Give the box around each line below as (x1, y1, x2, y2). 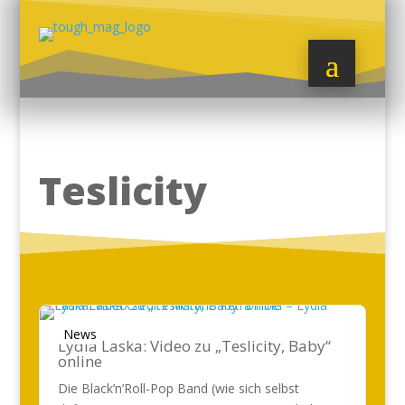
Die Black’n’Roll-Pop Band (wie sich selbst (57, 380, 299, 397)
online (57, 351, 102, 372)
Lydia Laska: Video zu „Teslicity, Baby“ (57, 335, 331, 356)
